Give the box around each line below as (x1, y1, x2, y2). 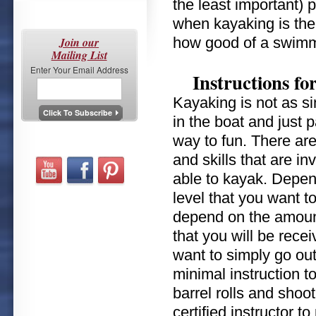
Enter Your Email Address (30, 63, 128, 75)
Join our (59, 35, 99, 50)
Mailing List (51, 47, 107, 63)
